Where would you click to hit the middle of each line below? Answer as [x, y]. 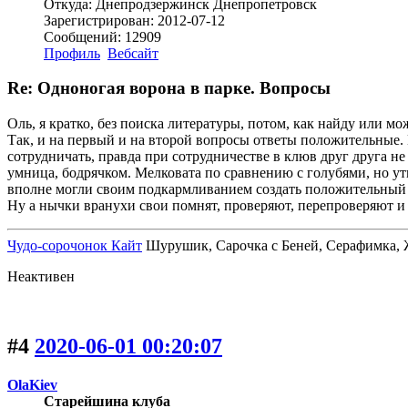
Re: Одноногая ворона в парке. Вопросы [169, 88]
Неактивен [41, 277]
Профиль [72, 53]
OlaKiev [32, 384]
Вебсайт [133, 53]
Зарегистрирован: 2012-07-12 [134, 20]
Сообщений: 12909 [102, 36]
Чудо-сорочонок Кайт [75, 246]
